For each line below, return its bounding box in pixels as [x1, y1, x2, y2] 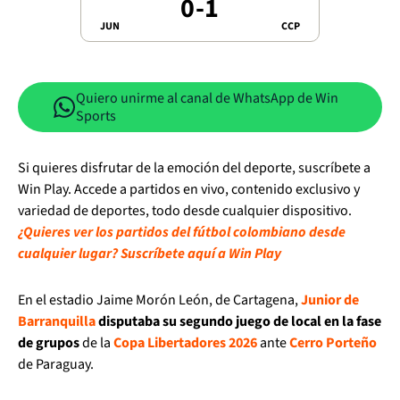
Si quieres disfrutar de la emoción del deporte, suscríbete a [18, 158, 371, 178]
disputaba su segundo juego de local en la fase [98, 312, 381, 331]
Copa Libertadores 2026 [113, 333, 257, 353]
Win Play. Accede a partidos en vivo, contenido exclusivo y [18, 179, 360, 199]
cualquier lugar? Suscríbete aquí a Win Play [18, 244, 281, 263]
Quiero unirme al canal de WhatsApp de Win [76, 88, 338, 108]
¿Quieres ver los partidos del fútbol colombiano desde [18, 222, 346, 242]
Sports [76, 106, 116, 126]
